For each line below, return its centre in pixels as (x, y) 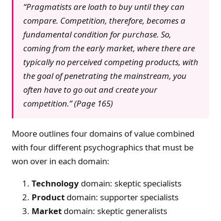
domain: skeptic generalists (114, 211)
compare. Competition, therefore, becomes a (104, 20)
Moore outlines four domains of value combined (103, 133)
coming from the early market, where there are (109, 48)
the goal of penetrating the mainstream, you (105, 75)
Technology (55, 183)
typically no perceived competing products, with (111, 62)
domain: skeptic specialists (130, 183)
